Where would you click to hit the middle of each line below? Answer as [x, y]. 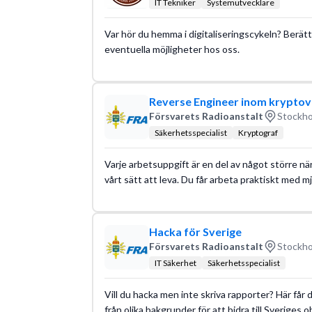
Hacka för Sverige [195, 231]
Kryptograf [258, 132]
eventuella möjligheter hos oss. [172, 49]
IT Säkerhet [175, 263]
